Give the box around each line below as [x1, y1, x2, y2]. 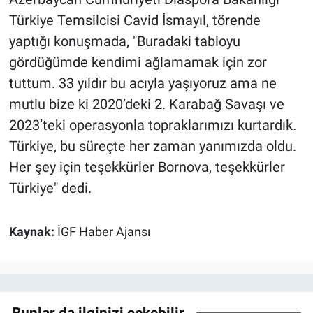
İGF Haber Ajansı [57, 224, 150, 239]
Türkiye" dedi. [8, 179, 92, 196]
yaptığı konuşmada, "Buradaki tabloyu [8, 32, 240, 50]
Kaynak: [8, 224, 57, 239]
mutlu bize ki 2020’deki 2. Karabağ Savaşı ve [8, 95, 284, 112]
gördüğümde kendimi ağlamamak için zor [8, 53, 267, 71]
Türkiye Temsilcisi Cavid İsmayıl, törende [8, 11, 261, 29]
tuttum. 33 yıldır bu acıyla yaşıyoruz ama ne [8, 74, 277, 92]
